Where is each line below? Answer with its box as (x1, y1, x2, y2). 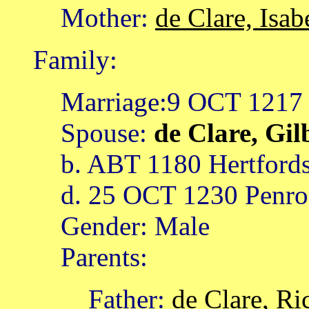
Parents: (61, 242, 148, 272)
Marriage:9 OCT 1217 (61, 87, 303, 117)
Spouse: (61, 118, 147, 148)
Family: (33, 45, 117, 75)
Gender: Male (61, 211, 210, 241)
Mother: (61, 3, 155, 33)
